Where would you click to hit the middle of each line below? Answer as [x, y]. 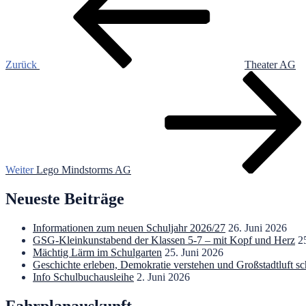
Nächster [24, 76]
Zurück [21, 64]
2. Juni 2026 [163, 277]
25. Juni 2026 [194, 252]
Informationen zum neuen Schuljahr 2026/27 [129, 227]
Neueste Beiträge [65, 198]
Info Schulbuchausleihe [83, 277]
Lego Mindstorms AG [84, 169]
